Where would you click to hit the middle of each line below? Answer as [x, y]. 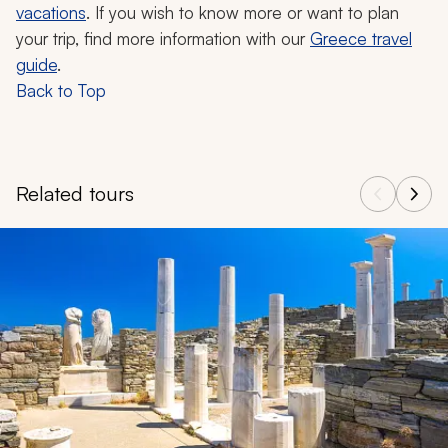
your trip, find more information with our [163, 39]
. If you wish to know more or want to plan [242, 13]
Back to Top [61, 91]
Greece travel [361, 39]
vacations [51, 13]
